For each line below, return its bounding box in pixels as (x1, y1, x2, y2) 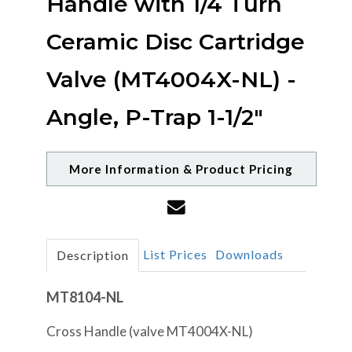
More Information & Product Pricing (69, 162, 294, 176)
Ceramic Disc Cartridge (46, 28, 305, 55)
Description (57, 247, 129, 262)
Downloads (215, 247, 284, 262)
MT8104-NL (46, 288, 123, 306)
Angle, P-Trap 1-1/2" (46, 104, 263, 130)
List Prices (143, 247, 207, 262)
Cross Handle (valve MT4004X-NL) (46, 323, 253, 339)
